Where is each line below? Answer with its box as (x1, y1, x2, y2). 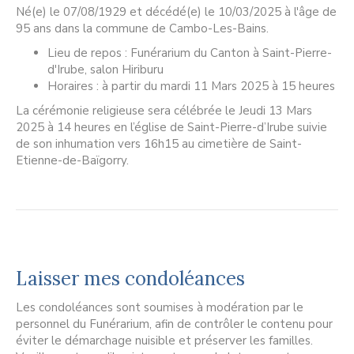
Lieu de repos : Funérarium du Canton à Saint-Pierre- (47, 45, 332, 62)
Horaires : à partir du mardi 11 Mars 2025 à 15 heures (47, 78, 335, 95)
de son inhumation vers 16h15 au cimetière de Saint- (16, 136, 302, 153)
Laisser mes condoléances (16, 266, 245, 292)
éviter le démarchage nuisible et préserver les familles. (16, 333, 313, 349)
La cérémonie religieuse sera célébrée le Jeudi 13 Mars (16, 103, 312, 119)
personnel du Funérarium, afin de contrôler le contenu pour (16, 316, 333, 333)
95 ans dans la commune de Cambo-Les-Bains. (16, 21, 269, 37)
